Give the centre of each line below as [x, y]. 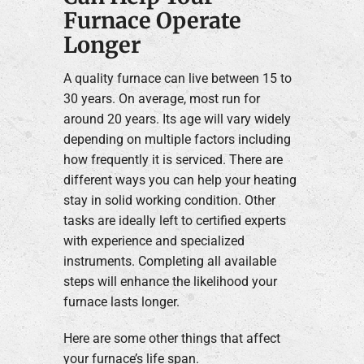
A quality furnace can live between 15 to [177, 79]
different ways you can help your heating [180, 180]
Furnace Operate [152, 20]
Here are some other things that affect [171, 339]
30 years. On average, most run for [161, 99]
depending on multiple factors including [177, 140]
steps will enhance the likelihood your [170, 282]
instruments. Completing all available [169, 262]
